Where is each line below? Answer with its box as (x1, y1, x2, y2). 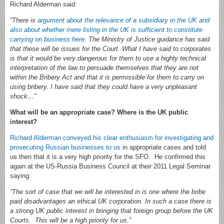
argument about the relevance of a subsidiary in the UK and (37, 16, 209, 24)
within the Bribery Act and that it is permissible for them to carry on (10, 73, 204, 81)
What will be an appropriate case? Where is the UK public (10, 108, 188, 116)
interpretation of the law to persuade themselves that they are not (10, 64, 198, 72)
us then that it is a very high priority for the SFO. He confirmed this (10, 153, 205, 161)
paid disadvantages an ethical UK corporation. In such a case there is (10, 197, 211, 205)
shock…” (10, 92, 36, 100)
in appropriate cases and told (120, 143, 206, 151)
